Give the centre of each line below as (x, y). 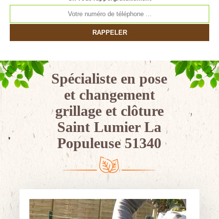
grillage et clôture (109, 111)
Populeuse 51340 (109, 143)
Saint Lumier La (109, 127)
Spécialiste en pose (109, 78)
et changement (109, 95)
